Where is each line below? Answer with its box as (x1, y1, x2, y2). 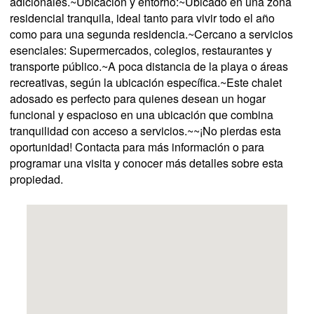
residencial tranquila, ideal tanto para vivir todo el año (10, 10, 275, 27)
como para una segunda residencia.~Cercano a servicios (10, 26, 293, 43)
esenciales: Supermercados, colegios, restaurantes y (10, 42, 272, 59)
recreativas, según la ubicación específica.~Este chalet (10, 74, 282, 91)
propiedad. (10, 171, 63, 188)
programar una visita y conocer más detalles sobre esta (10, 155, 283, 172)
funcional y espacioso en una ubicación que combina (10, 107, 273, 123)
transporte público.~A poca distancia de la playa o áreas (10, 58, 288, 75)
